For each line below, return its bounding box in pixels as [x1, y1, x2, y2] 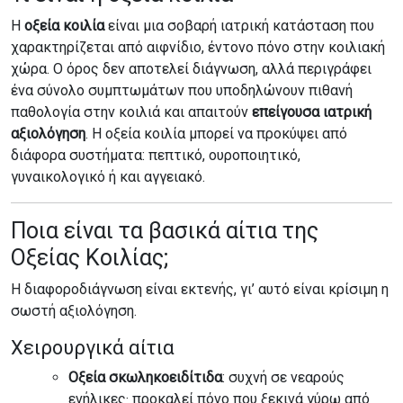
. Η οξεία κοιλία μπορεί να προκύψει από [85, 125, 347, 142]
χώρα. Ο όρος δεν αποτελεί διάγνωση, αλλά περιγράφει [11, 60, 372, 77]
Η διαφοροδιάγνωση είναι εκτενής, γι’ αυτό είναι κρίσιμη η [11, 281, 389, 298]
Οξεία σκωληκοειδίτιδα [68, 369, 222, 386]
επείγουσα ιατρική [252, 103, 372, 121]
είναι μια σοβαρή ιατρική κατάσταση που [104, 17, 374, 34]
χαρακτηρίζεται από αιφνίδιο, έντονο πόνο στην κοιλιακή [11, 39, 385, 56]
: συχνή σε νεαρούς [222, 369, 345, 386]
